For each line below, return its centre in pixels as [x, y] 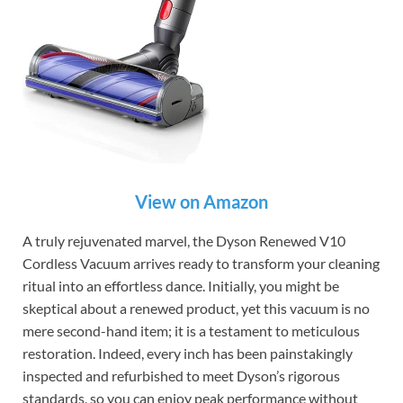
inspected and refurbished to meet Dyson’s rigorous [181, 375]
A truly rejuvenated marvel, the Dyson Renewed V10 [184, 240]
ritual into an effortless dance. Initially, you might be [181, 285]
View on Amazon [201, 201]
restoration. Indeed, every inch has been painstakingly [188, 353]
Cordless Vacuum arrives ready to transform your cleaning [201, 263]
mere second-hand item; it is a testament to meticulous [191, 330]
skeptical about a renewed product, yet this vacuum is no [196, 308]
